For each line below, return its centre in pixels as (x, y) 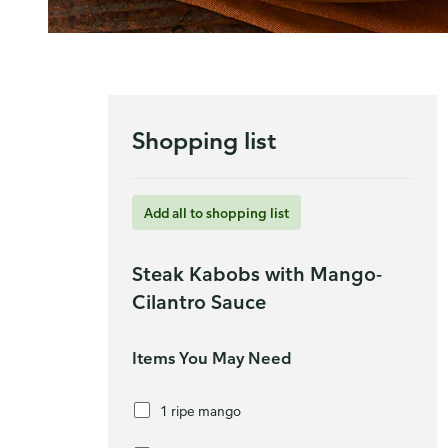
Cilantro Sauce (199, 301)
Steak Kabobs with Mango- (257, 273)
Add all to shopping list (216, 212)
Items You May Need (211, 358)
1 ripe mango (200, 410)
